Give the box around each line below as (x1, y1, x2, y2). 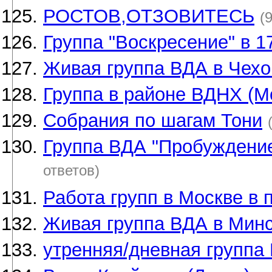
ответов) (43, 162, 100, 183)
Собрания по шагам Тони (43, 110, 262, 131)
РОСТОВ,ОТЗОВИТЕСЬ (43, 5, 254, 27)
